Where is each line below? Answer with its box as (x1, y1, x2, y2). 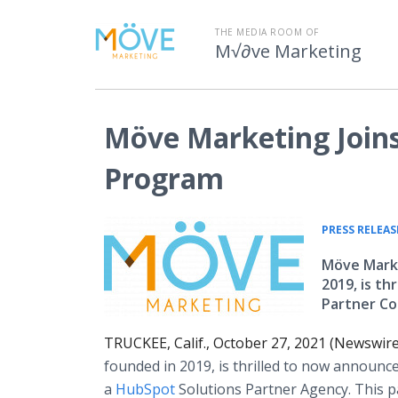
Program (104, 159, 224, 197)
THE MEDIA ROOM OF (215, 26, 319, 38)
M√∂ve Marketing (215, 39, 362, 63)
